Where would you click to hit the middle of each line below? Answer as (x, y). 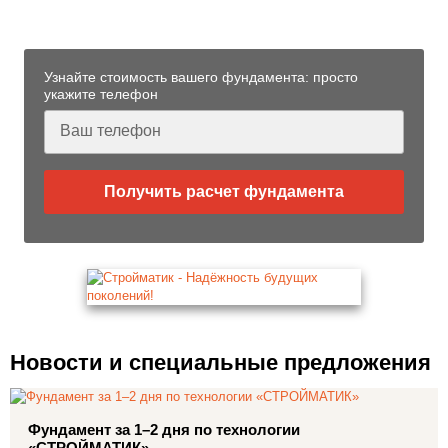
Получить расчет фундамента (224, 191)
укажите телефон (101, 93)
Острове (70, 17)
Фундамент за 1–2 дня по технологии (164, 430)
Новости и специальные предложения (220, 363)
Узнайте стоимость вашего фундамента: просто (201, 76)
